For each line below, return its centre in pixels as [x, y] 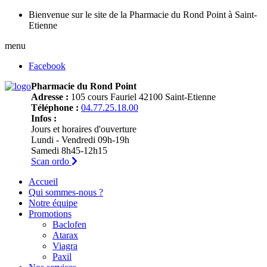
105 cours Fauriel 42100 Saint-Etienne [142, 97]
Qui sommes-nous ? [66, 192]
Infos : [44, 118]
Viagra [65, 246]
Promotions [50, 214]
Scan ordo [51, 161]
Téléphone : [55, 108]
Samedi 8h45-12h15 [69, 150]
